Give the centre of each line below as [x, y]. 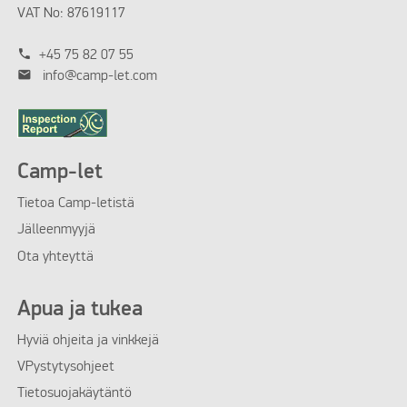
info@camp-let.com [99, 77]
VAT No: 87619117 [71, 13]
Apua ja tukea [79, 309]
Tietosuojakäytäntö [74, 394]
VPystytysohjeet [65, 367]
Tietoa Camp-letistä [75, 203]
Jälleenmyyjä [56, 230]
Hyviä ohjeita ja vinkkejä [88, 340]
